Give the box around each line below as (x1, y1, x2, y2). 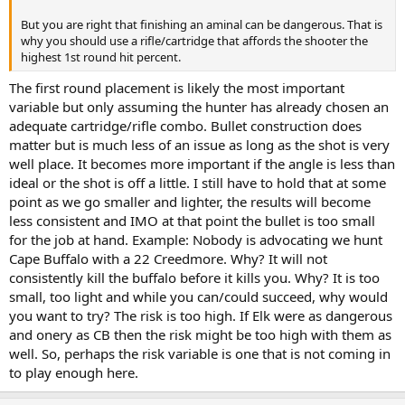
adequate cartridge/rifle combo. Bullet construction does (9, 116, 362, 135)
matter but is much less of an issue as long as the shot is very (9, 135, 390, 154)
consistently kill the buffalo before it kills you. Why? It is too (9, 268, 380, 287)
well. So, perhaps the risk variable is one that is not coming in (9, 344, 391, 363)
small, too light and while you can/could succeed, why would (9, 287, 388, 306)
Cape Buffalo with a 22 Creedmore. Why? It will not (9, 249, 327, 268)
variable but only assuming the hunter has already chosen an (9, 97, 389, 116)
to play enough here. (9, 363, 138, 381)
